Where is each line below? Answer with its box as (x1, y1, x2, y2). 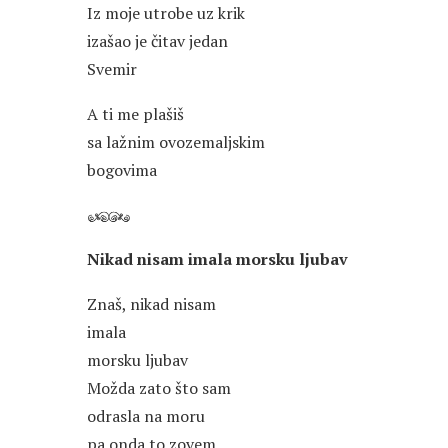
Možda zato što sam (87, 377, 231, 400)
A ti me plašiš (87, 103, 184, 126)
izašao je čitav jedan (87, 30, 228, 53)
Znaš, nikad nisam (87, 293, 216, 316)
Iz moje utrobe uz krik (87, 2, 245, 25)
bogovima (87, 159, 157, 182)
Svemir (87, 58, 137, 81)
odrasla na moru (87, 405, 205, 428)
